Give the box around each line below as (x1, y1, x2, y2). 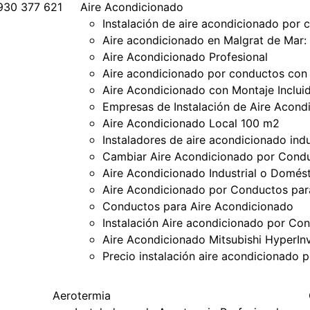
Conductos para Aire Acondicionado (102, 199, 293, 213)
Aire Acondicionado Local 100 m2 (102, 116, 280, 130)
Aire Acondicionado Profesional (102, 50, 268, 64)
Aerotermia (53, 288, 111, 302)
